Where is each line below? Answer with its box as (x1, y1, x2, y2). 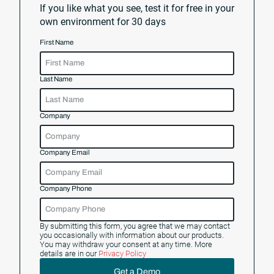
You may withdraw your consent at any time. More (40, 240, 212, 250)
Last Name (40, 75, 72, 83)
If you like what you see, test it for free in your (40, 2, 234, 15)
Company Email (40, 148, 90, 156)
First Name (40, 39, 73, 46)
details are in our (40, 249, 98, 259)
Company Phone (40, 185, 92, 193)
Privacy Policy (98, 249, 146, 259)
